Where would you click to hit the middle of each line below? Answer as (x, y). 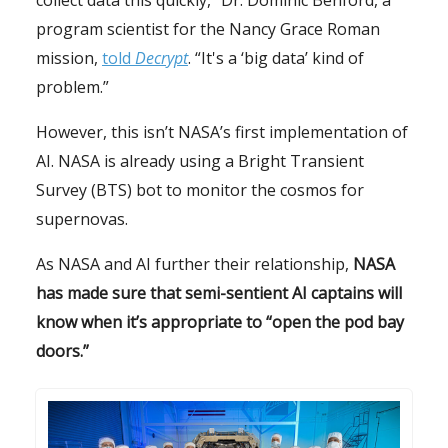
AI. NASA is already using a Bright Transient (200, 161)
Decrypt (161, 58)
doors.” (62, 351)
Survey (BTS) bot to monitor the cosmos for (200, 190)
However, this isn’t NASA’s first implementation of (222, 132)
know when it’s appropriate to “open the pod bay (220, 322)
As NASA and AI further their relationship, (192, 264)
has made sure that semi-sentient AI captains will (219, 293)
